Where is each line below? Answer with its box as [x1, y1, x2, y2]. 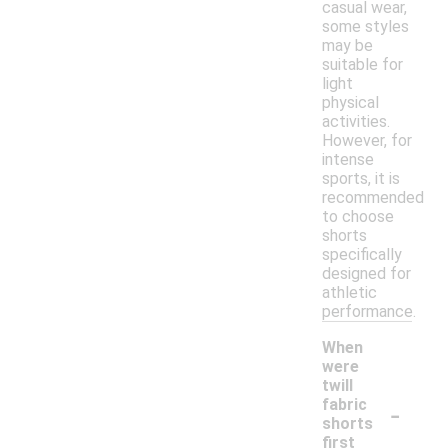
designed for [322, 264, 411, 284]
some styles [322, 17, 409, 37]
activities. [322, 112, 390, 132]
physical [322, 93, 379, 113]
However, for [322, 131, 412, 151]
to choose [322, 207, 394, 227]
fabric [322, 395, 367, 415]
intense [322, 150, 374, 170]
